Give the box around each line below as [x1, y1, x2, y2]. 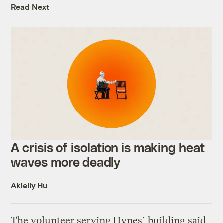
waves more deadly [11, 154, 123, 169]
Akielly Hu [11, 180, 48, 190]
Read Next [11, 2, 50, 12]
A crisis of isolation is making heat [11, 139, 205, 155]
